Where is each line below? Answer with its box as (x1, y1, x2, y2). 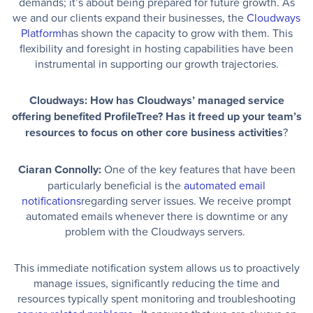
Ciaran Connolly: (17, 161, 101, 177)
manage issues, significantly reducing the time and (34, 275, 279, 291)
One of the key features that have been (101, 161, 296, 177)
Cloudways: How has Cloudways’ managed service (29, 92, 284, 108)
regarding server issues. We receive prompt (81, 192, 291, 208)
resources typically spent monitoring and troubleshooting (17, 290, 296, 306)
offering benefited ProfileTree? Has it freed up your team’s (11, 108, 302, 124)
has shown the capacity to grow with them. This (61, 24, 293, 41)
